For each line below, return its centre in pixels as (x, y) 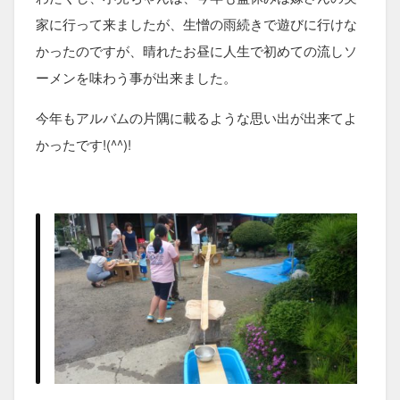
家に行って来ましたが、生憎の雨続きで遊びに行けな (196, 23)
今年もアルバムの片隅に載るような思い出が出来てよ (196, 117)
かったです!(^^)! (83, 144)
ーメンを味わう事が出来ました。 (136, 77)
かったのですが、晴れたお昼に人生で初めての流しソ (196, 50)
